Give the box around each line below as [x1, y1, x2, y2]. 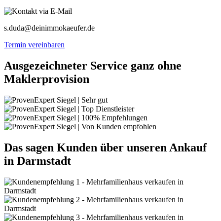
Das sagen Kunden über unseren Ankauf [4, 141, 207, 154]
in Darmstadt [4, 154, 71, 167]
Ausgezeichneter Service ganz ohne [4, 59, 182, 73]
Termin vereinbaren [4, 40, 65, 49]
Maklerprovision [4, 73, 89, 86]
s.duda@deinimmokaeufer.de [4, 24, 95, 33]
